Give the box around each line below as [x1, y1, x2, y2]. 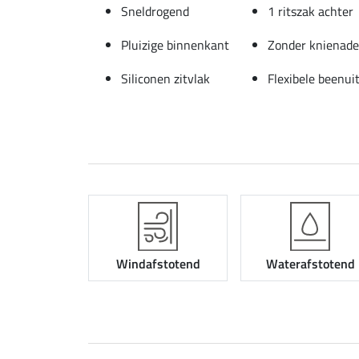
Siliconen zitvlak [121, 68, 210, 88]
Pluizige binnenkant [121, 34, 229, 54]
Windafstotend [115, 254, 200, 274]
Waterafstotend [265, 254, 355, 274]
